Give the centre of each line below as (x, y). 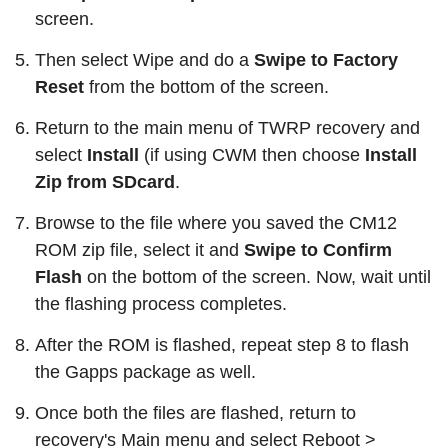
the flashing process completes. (161, 304)
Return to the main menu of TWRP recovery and (227, 128)
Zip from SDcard (105, 182)
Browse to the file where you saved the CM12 (216, 223)
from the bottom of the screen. (206, 87)
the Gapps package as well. (145, 372)
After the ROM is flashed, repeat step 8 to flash (222, 345)
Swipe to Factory (326, 60)
